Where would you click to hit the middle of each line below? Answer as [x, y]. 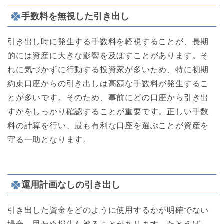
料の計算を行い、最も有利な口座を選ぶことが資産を [108, 126]
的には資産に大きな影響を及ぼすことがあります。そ [108, 56]
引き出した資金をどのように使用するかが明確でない [108, 210]
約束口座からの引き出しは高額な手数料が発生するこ [108, 84]
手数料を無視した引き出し [75, 16]
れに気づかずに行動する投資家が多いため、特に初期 [108, 70]
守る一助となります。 [49, 140]
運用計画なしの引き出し [71, 184]
